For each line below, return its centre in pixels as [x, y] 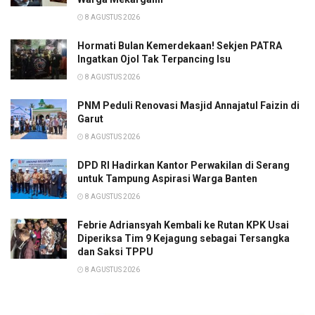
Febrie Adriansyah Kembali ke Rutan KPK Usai [183, 225]
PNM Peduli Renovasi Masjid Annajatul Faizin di [188, 105]
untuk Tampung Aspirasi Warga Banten [167, 178]
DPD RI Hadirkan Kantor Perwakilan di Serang [184, 165]
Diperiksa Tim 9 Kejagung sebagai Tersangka [184, 238]
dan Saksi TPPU [115, 251]
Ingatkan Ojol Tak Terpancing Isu [154, 59]
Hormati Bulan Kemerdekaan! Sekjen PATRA [180, 45]
